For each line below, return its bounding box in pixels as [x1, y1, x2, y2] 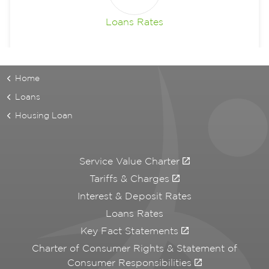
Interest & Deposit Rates [77, 191, 192, 202]
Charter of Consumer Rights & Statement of [31, 243, 238, 254]
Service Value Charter [79, 156, 180, 167]
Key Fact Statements [80, 226, 178, 237]
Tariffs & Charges [89, 174, 170, 184]
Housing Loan [15, 110, 73, 120]
